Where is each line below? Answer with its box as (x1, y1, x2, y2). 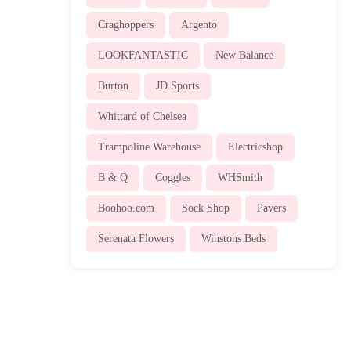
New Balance (215, 49, 273, 61)
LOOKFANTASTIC (97, 49, 188, 61)
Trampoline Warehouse (97, 140, 201, 153)
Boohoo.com (97, 201, 154, 214)
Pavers (256, 201, 286, 214)
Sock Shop (181, 201, 230, 214)
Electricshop (227, 140, 283, 153)
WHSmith (217, 171, 262, 183)
